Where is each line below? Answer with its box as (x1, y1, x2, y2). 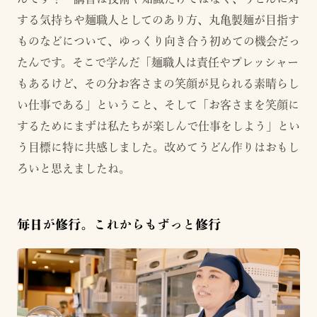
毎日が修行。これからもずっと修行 (17, 217, 221, 231)
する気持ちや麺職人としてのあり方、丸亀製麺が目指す (17, 13, 299, 25)
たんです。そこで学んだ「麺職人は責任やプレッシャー (17, 56, 299, 68)
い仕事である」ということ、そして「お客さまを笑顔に (17, 98, 299, 110)
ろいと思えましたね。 (17, 162, 130, 174)
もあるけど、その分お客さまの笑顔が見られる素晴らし (17, 77, 299, 89)
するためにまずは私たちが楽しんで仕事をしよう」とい (17, 120, 300, 132)
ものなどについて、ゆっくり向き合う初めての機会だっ (17, 35, 300, 47)
